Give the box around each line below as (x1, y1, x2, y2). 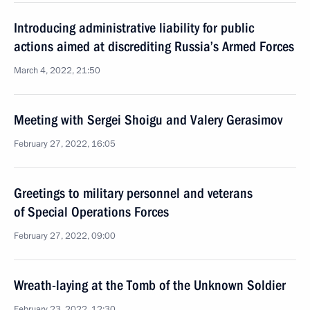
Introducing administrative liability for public (14, 19, 254, 36)
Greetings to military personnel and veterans (14, 185, 253, 201)
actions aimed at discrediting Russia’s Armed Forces (14, 38, 294, 55)
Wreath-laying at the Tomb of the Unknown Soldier (14, 277, 286, 293)
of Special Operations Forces (14, 203, 169, 220)
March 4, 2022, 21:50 (14, 64, 100, 77)
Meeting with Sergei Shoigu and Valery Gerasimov (14, 111, 282, 128)
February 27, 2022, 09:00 (14, 230, 116, 242)
